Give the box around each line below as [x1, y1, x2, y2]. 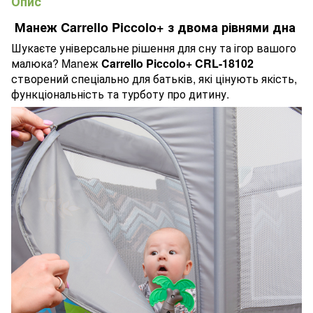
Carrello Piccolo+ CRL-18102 [101, 55, 254, 72]
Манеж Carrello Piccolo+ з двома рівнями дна [14, 18, 299, 36]
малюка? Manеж [11, 55, 101, 72]
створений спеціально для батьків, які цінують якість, [11, 71, 297, 87]
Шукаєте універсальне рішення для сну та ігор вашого [11, 40, 296, 57]
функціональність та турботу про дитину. [11, 86, 229, 103]
